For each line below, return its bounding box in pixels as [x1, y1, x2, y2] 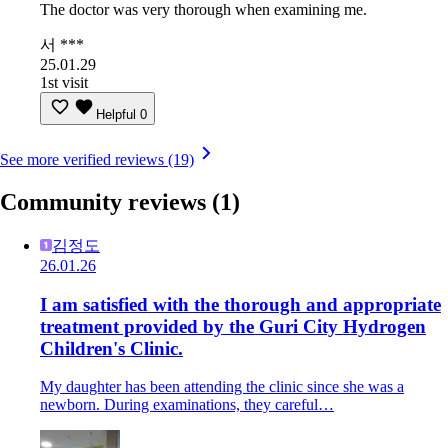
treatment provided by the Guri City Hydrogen [40, 315, 426, 337]
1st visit [40, 74, 88, 92]
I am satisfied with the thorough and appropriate [40, 293, 441, 315]
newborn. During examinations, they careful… [40, 396, 334, 414]
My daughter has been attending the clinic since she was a [40, 378, 404, 396]
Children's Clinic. [40, 337, 183, 359]
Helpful [96, 107, 136, 123]
